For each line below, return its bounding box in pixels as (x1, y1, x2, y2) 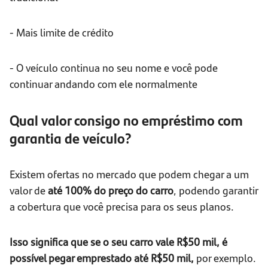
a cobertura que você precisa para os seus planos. (10, 199, 234, 214)
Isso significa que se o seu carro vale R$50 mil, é (10, 234, 227, 249)
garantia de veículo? (10, 127, 132, 148)
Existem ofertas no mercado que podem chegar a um (10, 166, 249, 182)
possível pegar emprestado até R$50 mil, (10, 250, 196, 266)
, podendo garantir (173, 182, 258, 198)
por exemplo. (196, 250, 256, 266)
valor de (10, 182, 48, 198)
